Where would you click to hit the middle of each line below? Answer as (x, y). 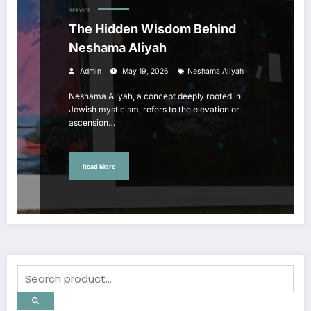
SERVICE (80, 11)
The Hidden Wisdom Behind (152, 29)
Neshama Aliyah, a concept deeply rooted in (155, 96)
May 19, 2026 (145, 72)
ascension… (92, 123)
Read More (99, 166)
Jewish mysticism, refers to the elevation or (154, 110)
